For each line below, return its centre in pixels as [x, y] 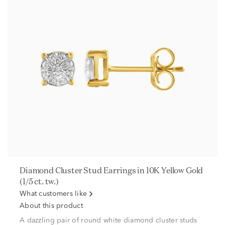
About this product [51, 206]
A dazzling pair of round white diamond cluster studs [108, 220]
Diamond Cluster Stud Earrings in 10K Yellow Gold [23, 170]
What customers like [53, 194]
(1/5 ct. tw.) [39, 181]
